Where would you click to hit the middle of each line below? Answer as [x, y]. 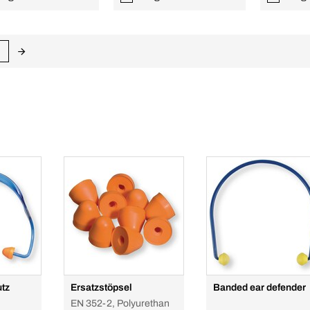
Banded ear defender [259, 288]
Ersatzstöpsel [101, 288]
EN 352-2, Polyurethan [120, 303]
